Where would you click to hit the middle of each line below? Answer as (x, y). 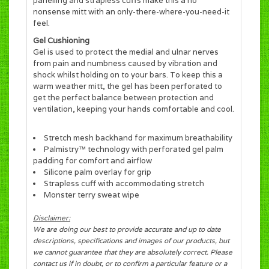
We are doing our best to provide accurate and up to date (127, 229)
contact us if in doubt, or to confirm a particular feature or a (130, 263)
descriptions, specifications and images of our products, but (131, 240)
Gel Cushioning (61, 41)
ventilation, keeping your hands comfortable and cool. (134, 109)
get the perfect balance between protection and (123, 98)
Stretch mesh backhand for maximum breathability (138, 138)
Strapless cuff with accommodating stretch (124, 183)
